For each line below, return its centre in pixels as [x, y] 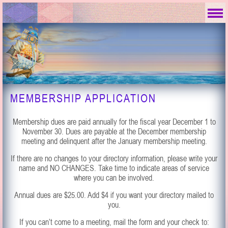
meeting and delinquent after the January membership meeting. [114, 141]
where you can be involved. [114, 178]
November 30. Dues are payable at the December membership [114, 131]
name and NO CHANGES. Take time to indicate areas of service [114, 168]
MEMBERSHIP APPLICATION [83, 98]
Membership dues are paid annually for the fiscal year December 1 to [114, 122]
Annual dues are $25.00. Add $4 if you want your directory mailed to [114, 195]
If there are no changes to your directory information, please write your [114, 158]
